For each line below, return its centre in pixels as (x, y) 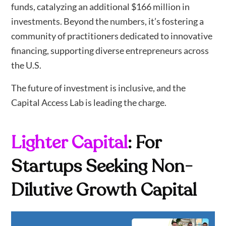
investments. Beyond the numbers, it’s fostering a (108, 21)
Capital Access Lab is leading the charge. (89, 103)
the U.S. (26, 65)
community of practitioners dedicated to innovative (112, 36)
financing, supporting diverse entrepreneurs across (110, 51)
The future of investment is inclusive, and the (99, 88)
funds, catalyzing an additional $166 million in (101, 7)
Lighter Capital (70, 143)
